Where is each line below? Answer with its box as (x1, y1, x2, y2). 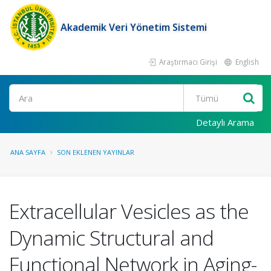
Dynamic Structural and (9, 224, 214, 252)
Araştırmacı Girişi (157, 57, 217, 67)
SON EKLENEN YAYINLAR (57, 148, 134, 157)
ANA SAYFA (10, 148, 45, 157)
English (233, 57, 259, 67)
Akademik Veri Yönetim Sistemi (60, 21, 207, 34)
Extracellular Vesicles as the (9, 197, 249, 225)
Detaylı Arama (196, 116, 254, 128)
